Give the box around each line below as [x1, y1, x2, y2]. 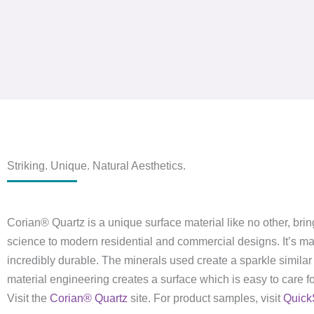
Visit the [7, 292, 50, 305]
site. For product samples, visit [128, 292, 283, 305]
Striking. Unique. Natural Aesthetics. [7, 160, 186, 172]
